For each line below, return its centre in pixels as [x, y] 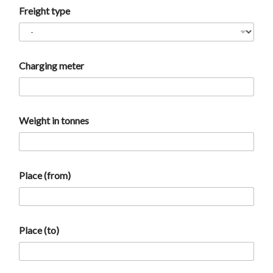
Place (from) [45, 175]
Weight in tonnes [54, 121]
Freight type [44, 11]
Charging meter [51, 66]
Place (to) [39, 230]
